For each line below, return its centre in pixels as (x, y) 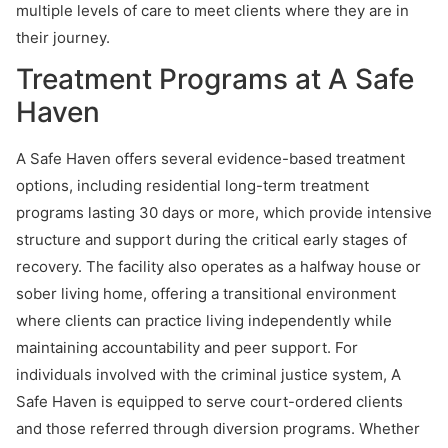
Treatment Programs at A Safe (215, 79)
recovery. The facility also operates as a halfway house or (218, 266)
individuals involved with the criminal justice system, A (208, 374)
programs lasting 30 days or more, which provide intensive (224, 212)
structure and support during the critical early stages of (211, 239)
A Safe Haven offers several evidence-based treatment (210, 158)
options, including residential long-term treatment (192, 185)
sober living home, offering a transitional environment (206, 293)
